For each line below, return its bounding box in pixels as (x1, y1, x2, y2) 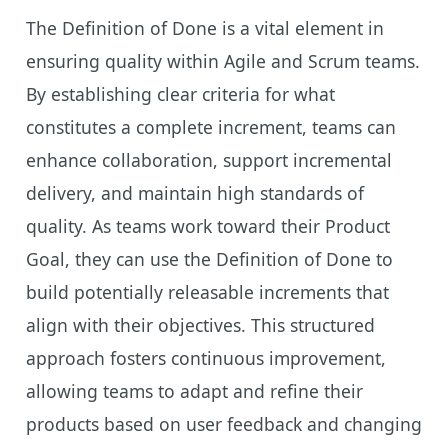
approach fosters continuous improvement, (25, 345, 386, 370)
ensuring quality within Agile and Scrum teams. (25, 48, 420, 73)
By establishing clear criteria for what (25, 81, 335, 106)
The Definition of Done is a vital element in (25, 15, 384, 40)
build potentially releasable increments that (25, 279, 389, 304)
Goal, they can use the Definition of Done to (25, 246, 393, 271)
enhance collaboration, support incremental (25, 147, 392, 172)
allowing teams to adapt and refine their (25, 378, 363, 403)
